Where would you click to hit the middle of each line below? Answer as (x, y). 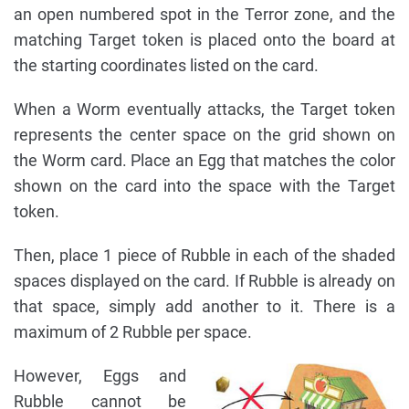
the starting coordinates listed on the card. (166, 66)
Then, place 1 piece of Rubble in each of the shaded (204, 256)
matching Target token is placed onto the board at (204, 40)
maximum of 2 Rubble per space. (133, 332)
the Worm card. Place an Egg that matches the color (204, 161)
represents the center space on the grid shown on (204, 135)
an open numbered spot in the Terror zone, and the (204, 15)
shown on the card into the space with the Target (204, 186)
